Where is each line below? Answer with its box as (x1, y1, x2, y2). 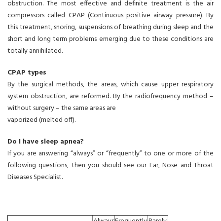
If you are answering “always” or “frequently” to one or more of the (7, 148, 214, 159)
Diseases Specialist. (7, 172, 63, 183)
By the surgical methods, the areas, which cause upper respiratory (7, 79, 214, 90)
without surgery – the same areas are (7, 103, 116, 114)
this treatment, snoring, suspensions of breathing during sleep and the (7, 22, 214, 33)
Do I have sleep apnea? (7, 136, 84, 147)
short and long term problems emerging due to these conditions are (7, 34, 214, 45)
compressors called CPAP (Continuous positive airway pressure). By (7, 10, 214, 21)
